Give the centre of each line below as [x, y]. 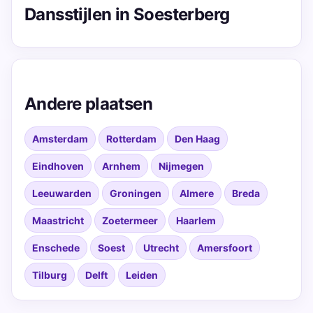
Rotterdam [131, 139]
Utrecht [161, 248]
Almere [197, 193]
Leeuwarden [62, 193]
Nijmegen [181, 166]
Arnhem [121, 166]
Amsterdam [60, 139]
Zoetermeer [130, 220]
